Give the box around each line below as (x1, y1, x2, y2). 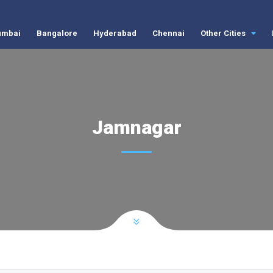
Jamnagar (91, 116, 182, 139)
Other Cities (200, 29, 247, 38)
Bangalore (36, 29, 77, 38)
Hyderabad (93, 29, 136, 38)
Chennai (152, 29, 185, 38)
